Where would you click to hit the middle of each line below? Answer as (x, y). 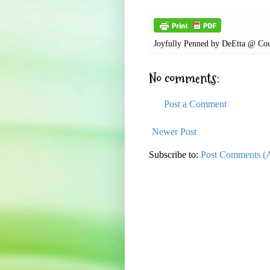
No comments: (184, 79)
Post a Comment (195, 104)
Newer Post (174, 132)
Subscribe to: (175, 155)
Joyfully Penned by (188, 44)
